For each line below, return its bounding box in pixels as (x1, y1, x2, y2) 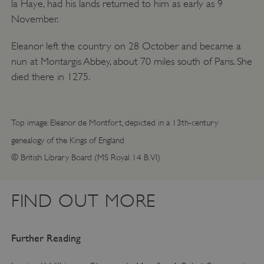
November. (11, 13, 58, 25)
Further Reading (11, 232, 81, 245)
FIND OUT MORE (11, 190, 156, 212)
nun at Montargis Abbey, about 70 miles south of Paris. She (11, 55, 252, 68)
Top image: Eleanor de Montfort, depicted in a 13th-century (11, 117, 218, 128)
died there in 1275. (11, 71, 90, 83)
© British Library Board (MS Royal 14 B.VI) (11, 151, 160, 163)
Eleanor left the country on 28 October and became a (11, 40, 241, 52)
